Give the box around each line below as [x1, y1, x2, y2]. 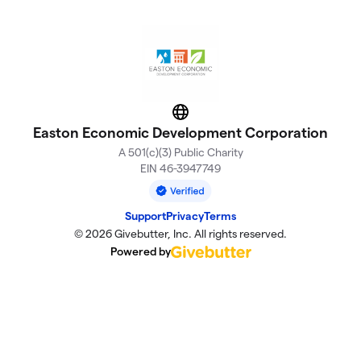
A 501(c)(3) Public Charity [118, 146, 243, 160]
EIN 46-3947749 [140, 162, 221, 176]
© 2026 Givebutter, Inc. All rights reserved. [74, 227, 287, 241]
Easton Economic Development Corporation [33, 125, 328, 141]
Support [125, 210, 166, 223]
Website [179, 110, 228, 124]
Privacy [166, 210, 204, 223]
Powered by [110, 245, 171, 259]
